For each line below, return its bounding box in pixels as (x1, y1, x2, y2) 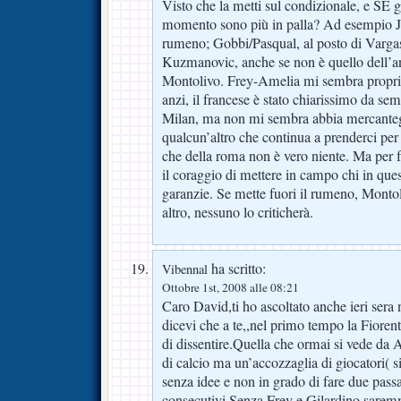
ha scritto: (208, 258, 266, 278)
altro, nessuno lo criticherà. (162, 201, 313, 222)
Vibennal (162, 260, 208, 277)
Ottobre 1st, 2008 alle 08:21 (162, 278, 299, 295)
